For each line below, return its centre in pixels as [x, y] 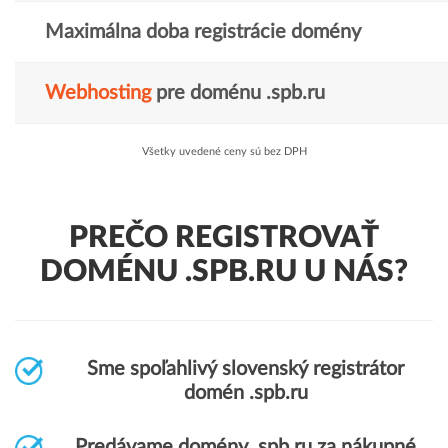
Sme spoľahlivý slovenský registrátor [245, 369]
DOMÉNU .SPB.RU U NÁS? [224, 272]
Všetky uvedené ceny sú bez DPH [224, 151]
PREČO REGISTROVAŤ [224, 238]
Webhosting [98, 93]
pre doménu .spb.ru [238, 93]
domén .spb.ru [245, 393]
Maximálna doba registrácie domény [203, 32]
